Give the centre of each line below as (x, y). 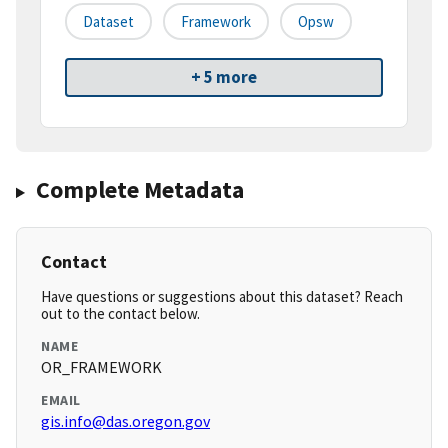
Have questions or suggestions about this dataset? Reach (222, 297)
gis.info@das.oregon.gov (125, 421)
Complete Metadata (139, 190)
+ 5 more (224, 77)
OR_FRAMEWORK (101, 367)
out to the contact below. (120, 314)
